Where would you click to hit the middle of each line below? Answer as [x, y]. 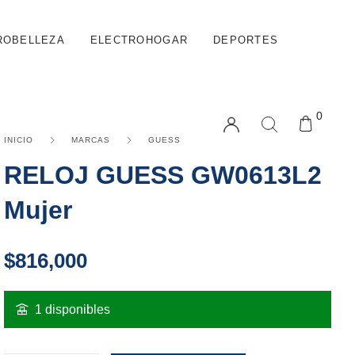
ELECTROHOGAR [139, 40]
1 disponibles [73, 309]
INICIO [19, 139]
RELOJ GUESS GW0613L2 [163, 175]
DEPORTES [246, 40]
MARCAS [91, 139]
